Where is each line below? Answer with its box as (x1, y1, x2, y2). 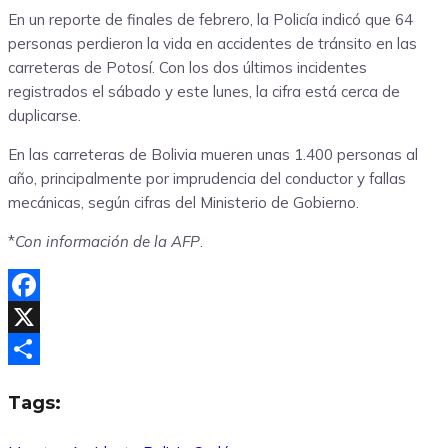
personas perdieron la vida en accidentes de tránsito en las (8, 34, 417, 54)
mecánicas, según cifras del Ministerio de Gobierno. (8, 193, 359, 213)
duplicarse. (8, 106, 81, 126)
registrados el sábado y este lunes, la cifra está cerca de (8, 82, 400, 102)
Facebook (8, 307, 76, 327)
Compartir (8, 371, 76, 391)
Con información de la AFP (15, 232, 200, 252)
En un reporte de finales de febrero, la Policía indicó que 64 (8, 10, 413, 30)
